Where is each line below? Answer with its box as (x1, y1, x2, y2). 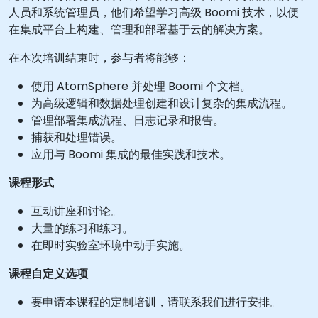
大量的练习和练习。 (31, 220, 133, 236)
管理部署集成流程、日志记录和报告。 (31, 112, 224, 128)
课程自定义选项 (9, 265, 88, 282)
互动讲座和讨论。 (31, 203, 122, 219)
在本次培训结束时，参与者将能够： (9, 50, 190, 66)
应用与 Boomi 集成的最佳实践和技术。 (31, 146, 231, 163)
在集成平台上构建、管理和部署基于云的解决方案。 (9, 21, 270, 38)
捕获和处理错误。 (31, 129, 122, 146)
